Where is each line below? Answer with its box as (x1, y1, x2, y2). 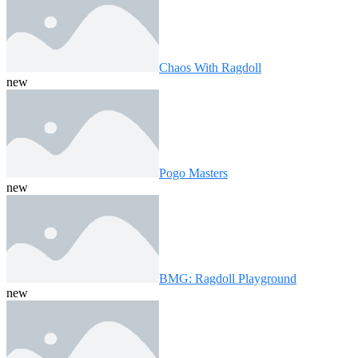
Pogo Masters (159, 165, 228, 180)
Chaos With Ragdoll (159, 60, 261, 74)
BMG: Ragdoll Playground (159, 271, 296, 285)
